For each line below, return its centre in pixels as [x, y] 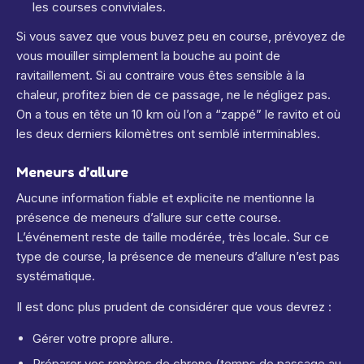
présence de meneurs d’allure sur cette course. [149, 217]
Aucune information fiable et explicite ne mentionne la [165, 198]
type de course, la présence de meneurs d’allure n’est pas [178, 256]
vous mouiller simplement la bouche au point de [148, 56]
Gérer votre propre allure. [103, 338]
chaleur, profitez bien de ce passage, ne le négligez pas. [173, 95]
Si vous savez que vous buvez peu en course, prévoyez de [181, 36]
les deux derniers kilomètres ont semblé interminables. [168, 134]
